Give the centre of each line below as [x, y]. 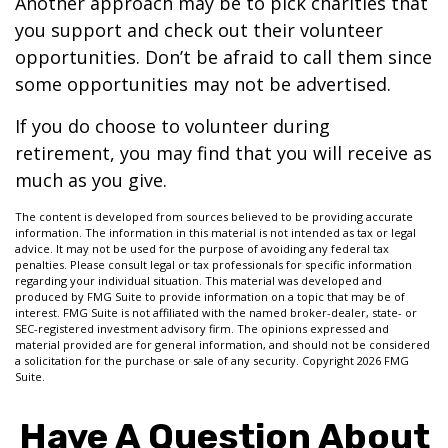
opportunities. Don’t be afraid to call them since [223, 57]
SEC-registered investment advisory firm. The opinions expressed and [202, 328]
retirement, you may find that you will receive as [223, 153]
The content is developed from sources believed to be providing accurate [214, 216]
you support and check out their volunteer [199, 30]
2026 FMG [383, 360]
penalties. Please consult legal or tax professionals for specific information [213, 264]
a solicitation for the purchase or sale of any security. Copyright [186, 360]
